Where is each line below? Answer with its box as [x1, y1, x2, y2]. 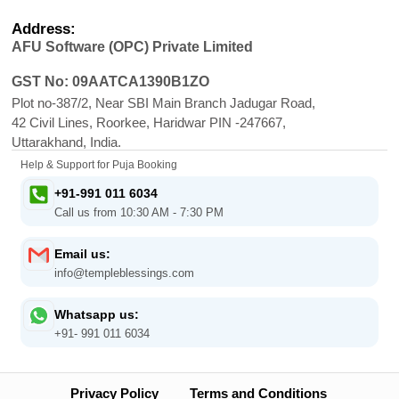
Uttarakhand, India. [12, 134, 121, 151]
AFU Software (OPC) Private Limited [12, 39, 253, 55]
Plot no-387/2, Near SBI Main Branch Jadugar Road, [12, 95, 315, 111]
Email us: [54, 247, 110, 262]
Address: [12, 20, 76, 38]
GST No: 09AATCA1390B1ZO [12, 73, 209, 89]
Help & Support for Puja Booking [20, 159, 177, 172]
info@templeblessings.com [54, 266, 194, 281]
